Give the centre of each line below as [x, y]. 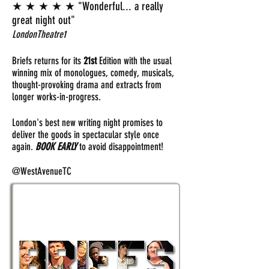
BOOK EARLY [56, 147]
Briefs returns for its [48, 61]
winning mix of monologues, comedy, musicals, [93, 73]
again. [24, 147]
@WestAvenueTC [42, 171]
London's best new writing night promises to [87, 122]
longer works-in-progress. [56, 97]
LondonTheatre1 [39, 34]
